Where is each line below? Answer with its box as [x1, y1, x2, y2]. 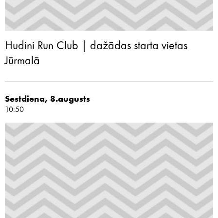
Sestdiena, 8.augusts [5, 95, 90, 104]
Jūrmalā [5, 55, 40, 67]
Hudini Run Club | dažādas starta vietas [5, 40, 187, 52]
